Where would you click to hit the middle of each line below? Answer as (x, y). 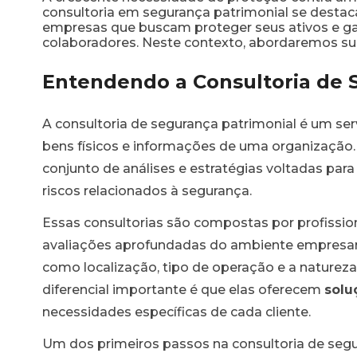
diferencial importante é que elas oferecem (183, 289)
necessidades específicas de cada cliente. (177, 312)
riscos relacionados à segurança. (147, 190)
